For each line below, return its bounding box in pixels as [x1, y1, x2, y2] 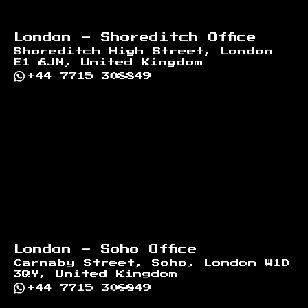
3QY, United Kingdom [14, 269, 178, 278]
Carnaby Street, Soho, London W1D [14, 258, 291, 267]
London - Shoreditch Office [14, 32, 256, 43]
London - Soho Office [14, 244, 197, 254]
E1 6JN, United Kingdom [14, 58, 203, 67]
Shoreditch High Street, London [14, 47, 274, 56]
